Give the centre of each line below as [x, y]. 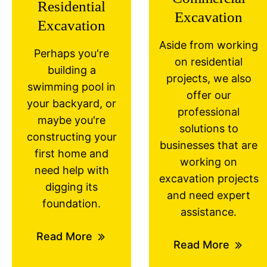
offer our [209, 95]
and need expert [209, 195]
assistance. [209, 212]
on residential [209, 62]
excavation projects [209, 178]
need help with [72, 170]
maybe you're [72, 120]
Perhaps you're [72, 53]
